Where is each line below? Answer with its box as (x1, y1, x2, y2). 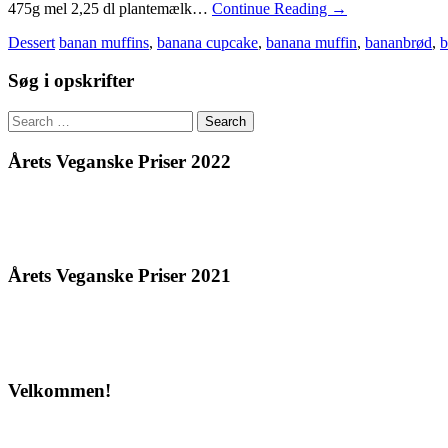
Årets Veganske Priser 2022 (8, 150, 231, 172)
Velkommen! (8, 379, 111, 401)
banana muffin (266, 33, 357, 51)
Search (7, 110, 50, 128)
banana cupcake (157, 33, 258, 51)
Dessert (8, 33, 55, 51)
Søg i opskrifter (8, 70, 134, 92)
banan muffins (59, 33, 149, 51)
